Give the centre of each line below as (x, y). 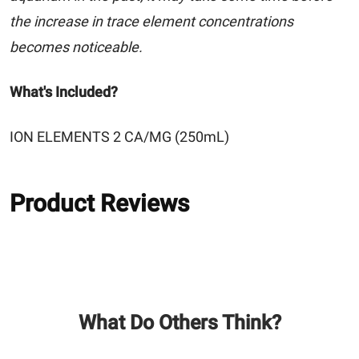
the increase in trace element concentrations (151, 21)
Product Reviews (99, 203)
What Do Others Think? (179, 323)
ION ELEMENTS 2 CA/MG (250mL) (119, 136)
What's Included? (64, 91)
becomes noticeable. (76, 46)
